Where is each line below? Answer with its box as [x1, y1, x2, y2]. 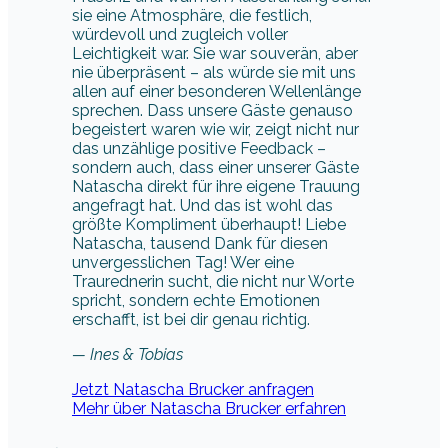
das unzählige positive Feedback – [72, 138, 326, 158]
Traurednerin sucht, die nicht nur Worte [72, 271, 354, 291]
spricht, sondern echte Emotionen [72, 290, 320, 310]
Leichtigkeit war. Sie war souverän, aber [72, 43, 358, 63]
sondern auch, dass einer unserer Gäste [72, 157, 359, 177]
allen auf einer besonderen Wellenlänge [72, 81, 361, 101]
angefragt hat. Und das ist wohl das [72, 195, 333, 215]
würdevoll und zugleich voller [72, 24, 288, 44]
